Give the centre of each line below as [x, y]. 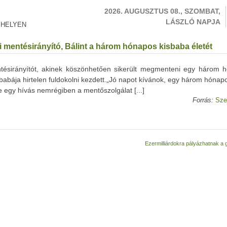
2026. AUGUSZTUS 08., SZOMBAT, [162, 11]
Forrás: [203, 100]
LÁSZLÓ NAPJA [193, 22]
